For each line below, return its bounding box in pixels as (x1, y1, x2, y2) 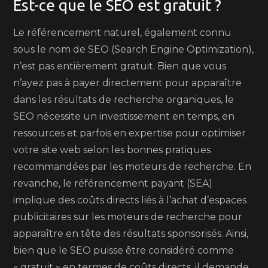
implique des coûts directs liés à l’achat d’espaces (13, 194, 247, 206)
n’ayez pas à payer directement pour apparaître (13, 77, 242, 89)
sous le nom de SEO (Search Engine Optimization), (13, 44, 254, 55)
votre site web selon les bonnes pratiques (13, 144, 211, 156)
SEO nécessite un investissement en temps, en (13, 111, 235, 122)
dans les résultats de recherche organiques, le (13, 94, 234, 105)
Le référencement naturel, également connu (13, 27, 232, 38)
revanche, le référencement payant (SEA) (13, 178, 213, 189)
